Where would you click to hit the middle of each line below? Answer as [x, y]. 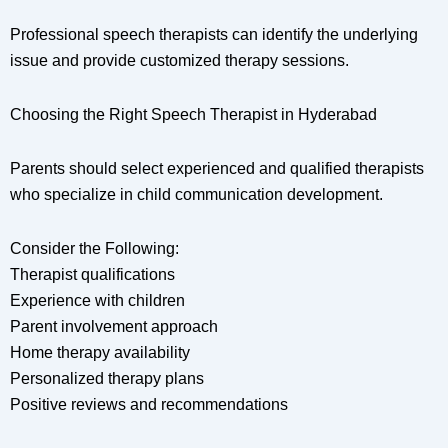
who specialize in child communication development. [196, 195]
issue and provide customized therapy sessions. [179, 61]
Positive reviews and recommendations [149, 405]
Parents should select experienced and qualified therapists [217, 169]
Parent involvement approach [114, 327]
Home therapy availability [100, 353]
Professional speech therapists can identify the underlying [214, 35]
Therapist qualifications [92, 275]
